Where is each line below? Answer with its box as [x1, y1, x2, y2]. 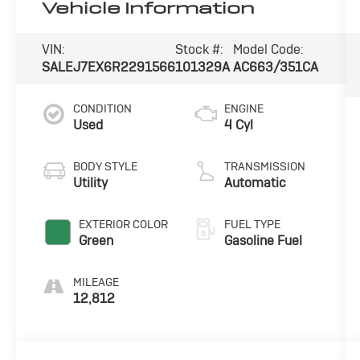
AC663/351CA [232, 59, 318, 76]
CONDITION [73, 100, 133, 116]
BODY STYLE [73, 158, 138, 174]
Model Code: [232, 41, 304, 58]
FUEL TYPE [223, 216, 280, 231]
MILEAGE [73, 274, 120, 289]
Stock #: [175, 41, 224, 58]
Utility [73, 174, 108, 191]
